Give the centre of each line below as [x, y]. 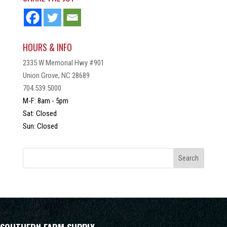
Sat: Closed [40, 114]
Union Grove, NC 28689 [56, 76]
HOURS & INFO [47, 47]
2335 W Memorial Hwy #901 [63, 63]
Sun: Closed [40, 126]
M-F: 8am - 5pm [45, 101]
